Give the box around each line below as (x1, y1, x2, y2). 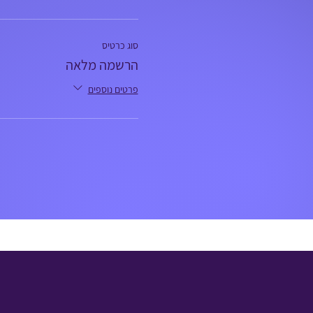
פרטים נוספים (87, 83, 138, 96)
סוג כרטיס (101, 38, 138, 52)
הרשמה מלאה (65, 55, 138, 74)
